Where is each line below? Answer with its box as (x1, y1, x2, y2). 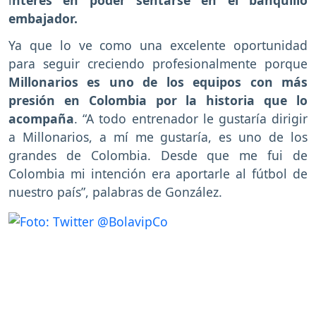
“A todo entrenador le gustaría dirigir (83, 110, 308, 128)
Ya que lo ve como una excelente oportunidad (8, 37, 308, 54)
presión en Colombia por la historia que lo (8, 92, 308, 109)
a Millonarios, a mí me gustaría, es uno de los (8, 128, 308, 146)
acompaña (8, 110, 74, 128)
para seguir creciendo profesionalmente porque (8, 55, 308, 73)
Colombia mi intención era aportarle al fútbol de (8, 165, 308, 183)
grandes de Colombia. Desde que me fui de (8, 147, 308, 164)
